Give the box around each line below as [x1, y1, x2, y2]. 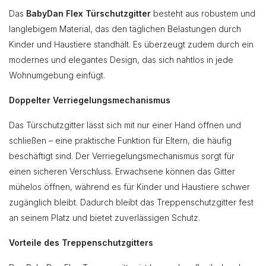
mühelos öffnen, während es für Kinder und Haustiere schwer [9, 181, 250, 192]
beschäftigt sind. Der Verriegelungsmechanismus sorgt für [9, 150, 235, 161]
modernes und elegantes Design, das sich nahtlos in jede [9, 54, 233, 65]
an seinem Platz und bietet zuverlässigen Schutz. [9, 212, 200, 223]
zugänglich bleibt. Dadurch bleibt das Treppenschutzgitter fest [9, 197, 254, 207]
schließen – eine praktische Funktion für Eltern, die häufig [9, 135, 232, 145]
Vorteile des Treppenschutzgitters [9, 237, 153, 248]
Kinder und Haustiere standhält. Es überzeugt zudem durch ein [9, 39, 254, 49]
